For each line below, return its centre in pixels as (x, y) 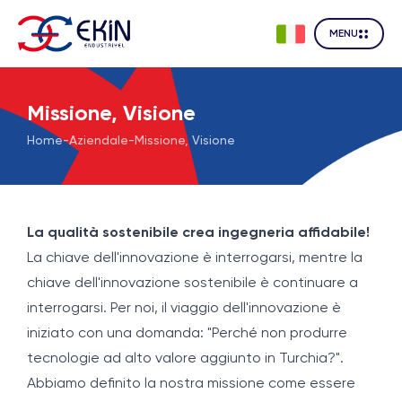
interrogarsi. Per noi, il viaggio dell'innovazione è (184, 309)
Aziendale (99, 141)
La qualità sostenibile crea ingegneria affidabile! (198, 233)
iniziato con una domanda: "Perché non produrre (187, 334)
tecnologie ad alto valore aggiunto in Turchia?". (185, 359)
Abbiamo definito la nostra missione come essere (191, 384)
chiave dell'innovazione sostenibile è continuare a (192, 284)
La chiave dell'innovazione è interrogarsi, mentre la (195, 258)
